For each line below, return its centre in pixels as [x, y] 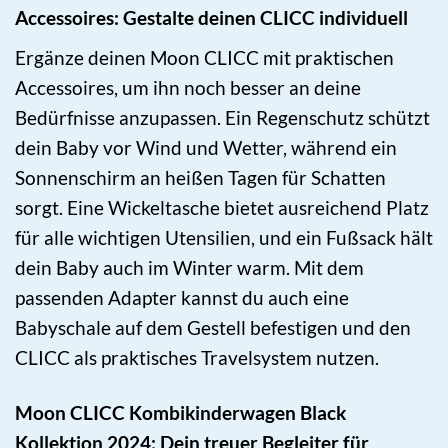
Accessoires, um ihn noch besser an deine [188, 88]
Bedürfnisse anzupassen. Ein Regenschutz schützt [222, 118]
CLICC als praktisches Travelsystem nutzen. [197, 358]
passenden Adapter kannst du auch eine [182, 298]
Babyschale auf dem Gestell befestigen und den [213, 328]
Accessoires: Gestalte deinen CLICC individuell [211, 18]
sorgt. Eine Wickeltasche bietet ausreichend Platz [222, 208]
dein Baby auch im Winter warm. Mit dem [189, 268]
